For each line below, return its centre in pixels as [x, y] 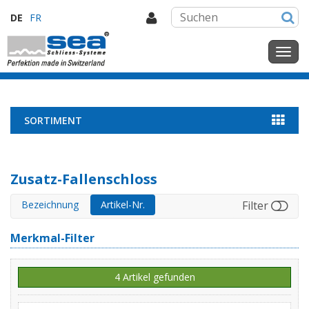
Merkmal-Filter [52, 238]
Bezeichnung [50, 205]
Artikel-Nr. [123, 205]
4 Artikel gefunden [154, 277]
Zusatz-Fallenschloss [84, 179]
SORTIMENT [53, 120]
